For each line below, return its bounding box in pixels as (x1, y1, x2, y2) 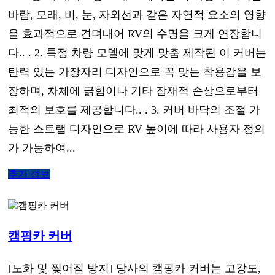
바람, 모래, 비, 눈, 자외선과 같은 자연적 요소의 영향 (8, 8, 266, 21)
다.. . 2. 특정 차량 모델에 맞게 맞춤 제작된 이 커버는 (8, 46, 266, 59)
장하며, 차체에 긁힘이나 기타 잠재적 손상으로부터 (8, 84, 258, 97)
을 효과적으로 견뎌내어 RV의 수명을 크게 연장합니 (8, 27, 262, 40)
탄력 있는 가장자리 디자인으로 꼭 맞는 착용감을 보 (8, 65, 261, 78)
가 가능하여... (8, 141, 76, 154)
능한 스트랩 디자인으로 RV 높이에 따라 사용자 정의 (8, 122, 265, 135)
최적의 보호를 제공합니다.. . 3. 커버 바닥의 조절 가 (8, 103, 260, 116)
